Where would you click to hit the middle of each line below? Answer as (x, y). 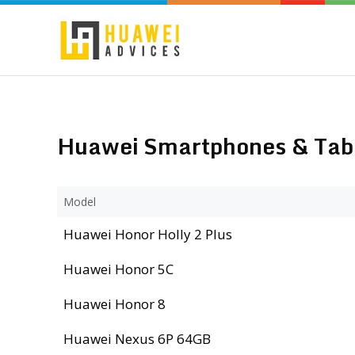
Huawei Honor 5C (119, 269)
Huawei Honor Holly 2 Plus (148, 234)
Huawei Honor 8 (115, 303)
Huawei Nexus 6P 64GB (137, 338)
